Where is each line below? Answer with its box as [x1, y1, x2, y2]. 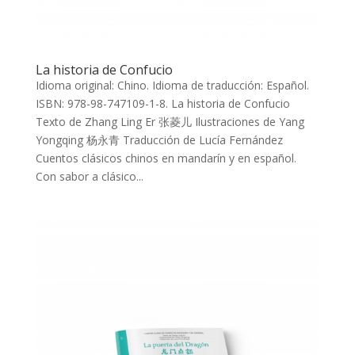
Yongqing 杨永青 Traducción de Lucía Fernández [35, 132, 283, 147]
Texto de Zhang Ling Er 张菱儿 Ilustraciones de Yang [35, 113, 304, 129]
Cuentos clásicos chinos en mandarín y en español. [35, 150, 296, 166]
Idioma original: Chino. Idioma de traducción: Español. [35, 77, 309, 93]
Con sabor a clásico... [35, 168, 143, 184]
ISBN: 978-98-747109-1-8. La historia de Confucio [35, 95, 290, 111]
